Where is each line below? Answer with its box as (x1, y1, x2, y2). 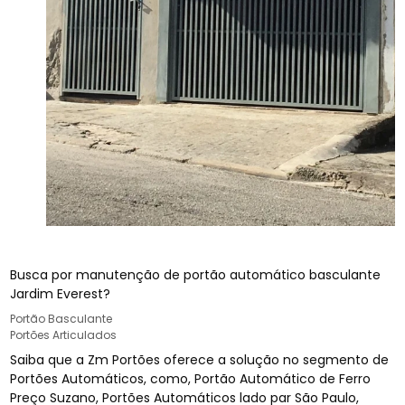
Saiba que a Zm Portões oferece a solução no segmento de (10, 350, 390, 369)
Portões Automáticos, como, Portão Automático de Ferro (10, 369, 372, 388)
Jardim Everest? (10, 284, 111, 303)
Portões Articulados (10, 326, 118, 343)
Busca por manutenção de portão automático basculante (10, 265, 381, 284)
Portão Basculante (10, 310, 113, 326)
